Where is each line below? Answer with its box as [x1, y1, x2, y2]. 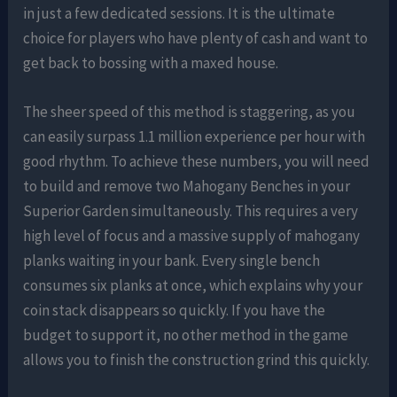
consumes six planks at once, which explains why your [23, 275, 363, 295]
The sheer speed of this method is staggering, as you [23, 101, 356, 121]
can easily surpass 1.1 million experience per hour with [23, 126, 366, 146]
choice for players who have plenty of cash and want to [23, 27, 369, 48]
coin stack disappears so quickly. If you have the [23, 300, 326, 320]
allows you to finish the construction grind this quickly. [23, 349, 370, 370]
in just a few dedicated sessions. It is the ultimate [23, 3, 336, 23]
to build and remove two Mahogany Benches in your [23, 175, 351, 196]
